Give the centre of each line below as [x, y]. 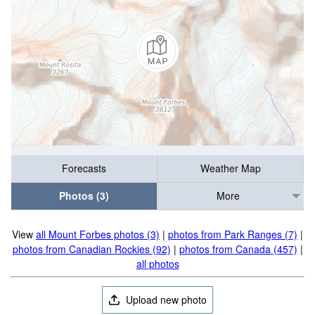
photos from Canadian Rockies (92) [91, 249]
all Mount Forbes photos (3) [98, 234]
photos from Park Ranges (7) [233, 234]
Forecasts [84, 168]
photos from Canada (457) [238, 249]
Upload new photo [165, 300]
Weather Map [230, 168]
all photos [157, 264]
